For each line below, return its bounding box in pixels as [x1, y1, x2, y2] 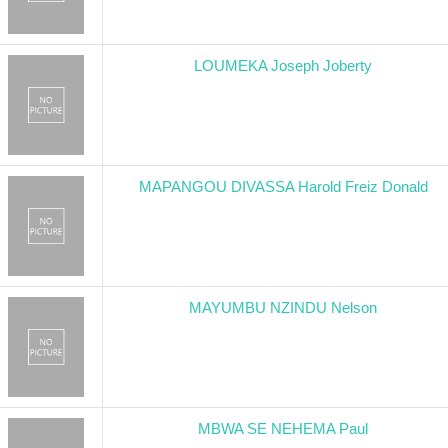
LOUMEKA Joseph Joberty [194, 57, 372, 74]
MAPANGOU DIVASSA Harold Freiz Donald [138, 178, 428, 195]
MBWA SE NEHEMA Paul [198, 420, 368, 437]
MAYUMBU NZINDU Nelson [189, 299, 377, 316]
